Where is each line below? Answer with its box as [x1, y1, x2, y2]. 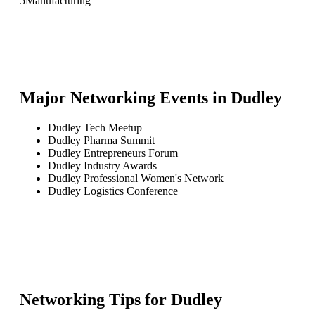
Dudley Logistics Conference [48, 184, 178, 197]
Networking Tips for [20, 290, 171, 309]
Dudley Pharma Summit [48, 134, 155, 146]
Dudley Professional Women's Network [48, 172, 224, 184]
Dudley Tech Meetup [48, 121, 142, 134]
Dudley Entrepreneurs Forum [48, 146, 178, 159]
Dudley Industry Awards [48, 159, 157, 172]
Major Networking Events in [20, 88, 231, 107]
